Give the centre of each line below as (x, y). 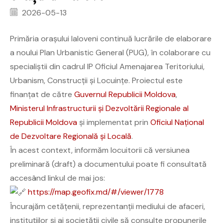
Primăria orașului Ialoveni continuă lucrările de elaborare (111, 38)
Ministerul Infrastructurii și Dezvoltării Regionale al (99, 108)
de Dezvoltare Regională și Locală (71, 136)
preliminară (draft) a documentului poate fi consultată (108, 164)
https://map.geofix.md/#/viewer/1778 (96, 192)
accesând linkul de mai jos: (57, 178)
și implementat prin (114, 122)
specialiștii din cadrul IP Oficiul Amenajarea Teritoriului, (107, 66)
